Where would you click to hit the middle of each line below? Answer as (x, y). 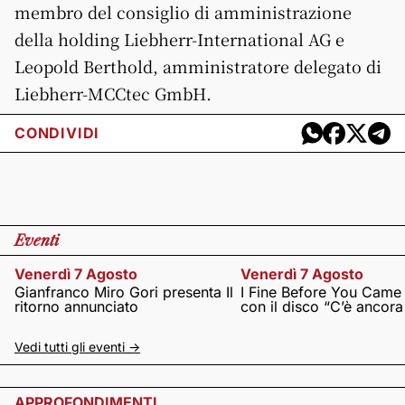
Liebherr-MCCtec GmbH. (113, 93)
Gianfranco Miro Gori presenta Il (124, 292)
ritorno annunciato (76, 306)
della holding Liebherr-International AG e (179, 38)
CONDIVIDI (57, 133)
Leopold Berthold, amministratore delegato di (198, 66)
